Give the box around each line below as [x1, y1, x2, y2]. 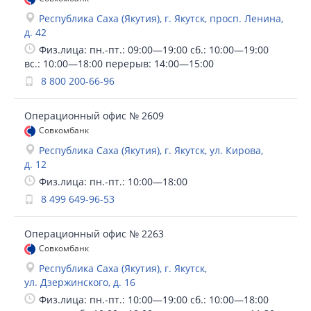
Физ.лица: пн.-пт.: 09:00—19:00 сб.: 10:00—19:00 [39, 43, 269, 56]
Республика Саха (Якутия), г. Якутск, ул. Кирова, [39, 144, 263, 157]
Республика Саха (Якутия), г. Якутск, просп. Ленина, [39, 12, 283, 25]
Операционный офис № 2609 [24, 109, 164, 122]
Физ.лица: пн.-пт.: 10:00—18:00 [39, 175, 187, 188]
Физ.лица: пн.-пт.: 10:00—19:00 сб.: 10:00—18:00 [39, 293, 269, 306]
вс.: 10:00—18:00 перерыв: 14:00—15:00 [24, 57, 214, 70]
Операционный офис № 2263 [24, 227, 164, 240]
